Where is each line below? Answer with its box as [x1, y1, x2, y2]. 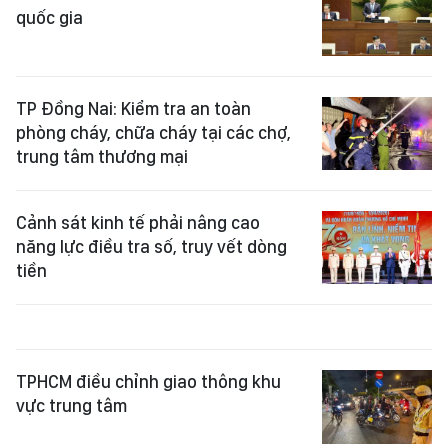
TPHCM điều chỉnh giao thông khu [16, 371, 281, 393]
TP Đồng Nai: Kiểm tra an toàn [16, 97, 251, 119]
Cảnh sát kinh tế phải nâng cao [16, 211, 260, 233]
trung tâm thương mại [16, 145, 188, 167]
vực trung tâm [16, 395, 127, 417]
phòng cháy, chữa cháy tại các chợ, [16, 121, 291, 143]
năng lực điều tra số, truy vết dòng [16, 235, 287, 257]
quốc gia [16, 7, 83, 29]
